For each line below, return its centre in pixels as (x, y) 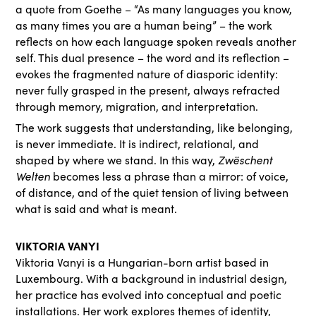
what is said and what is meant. (97, 208)
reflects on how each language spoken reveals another (156, 41)
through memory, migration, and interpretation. (139, 106)
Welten (35, 176)
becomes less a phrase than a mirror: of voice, (171, 176)
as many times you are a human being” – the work (144, 25)
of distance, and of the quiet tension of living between (152, 192)
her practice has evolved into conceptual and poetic (149, 294)
